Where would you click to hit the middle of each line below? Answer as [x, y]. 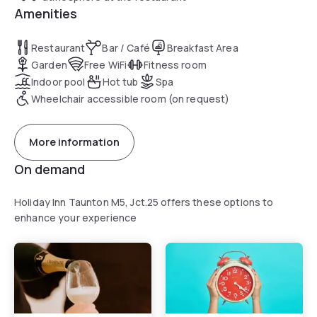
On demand [50, 169]
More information [74, 142]
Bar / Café [126, 47]
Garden [49, 64]
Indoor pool [58, 81]
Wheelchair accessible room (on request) [131, 98]
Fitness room [175, 64]
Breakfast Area [202, 47]
